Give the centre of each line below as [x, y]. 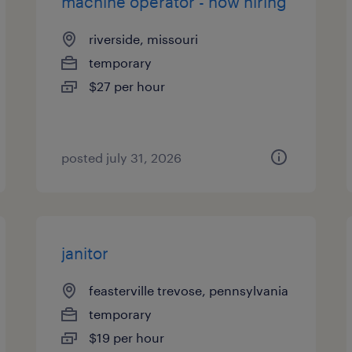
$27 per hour [127, 86]
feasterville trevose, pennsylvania [189, 290]
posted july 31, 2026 [122, 158]
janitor [85, 253]
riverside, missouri [144, 39]
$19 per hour [127, 337]
